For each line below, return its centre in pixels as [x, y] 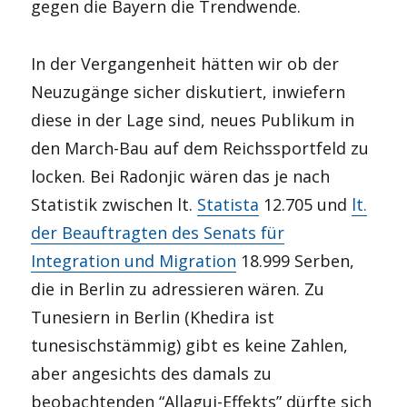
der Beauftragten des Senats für [158, 232]
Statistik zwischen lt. [114, 204]
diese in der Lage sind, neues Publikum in [193, 119]
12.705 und [306, 204]
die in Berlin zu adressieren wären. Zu [178, 288]
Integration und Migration [134, 260]
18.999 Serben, [296, 260]
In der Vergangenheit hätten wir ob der [185, 63]
